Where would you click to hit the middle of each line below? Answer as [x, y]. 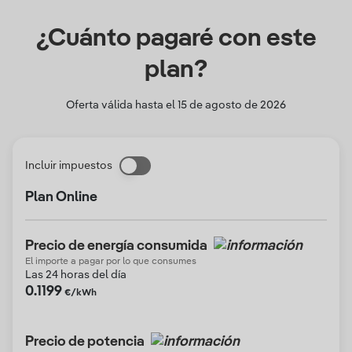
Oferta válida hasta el [122, 105]
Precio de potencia [85, 342]
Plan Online [61, 197]
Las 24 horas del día [76, 275]
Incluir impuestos [69, 166]
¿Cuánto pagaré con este [176, 38]
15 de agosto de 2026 [232, 105]
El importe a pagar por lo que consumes [111, 262]
